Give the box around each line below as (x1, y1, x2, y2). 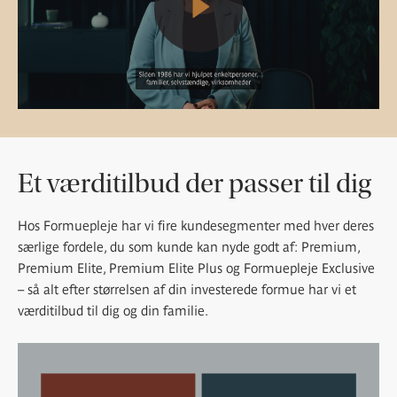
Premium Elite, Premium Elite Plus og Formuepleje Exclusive (18, 261, 375, 276)
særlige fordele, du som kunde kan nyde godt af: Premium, (18, 239, 360, 255)
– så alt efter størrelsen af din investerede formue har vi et (18, 282, 356, 298)
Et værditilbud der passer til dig (18, 167, 371, 200)
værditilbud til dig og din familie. (18, 303, 208, 319)
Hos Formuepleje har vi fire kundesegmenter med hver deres (18, 218, 374, 234)
